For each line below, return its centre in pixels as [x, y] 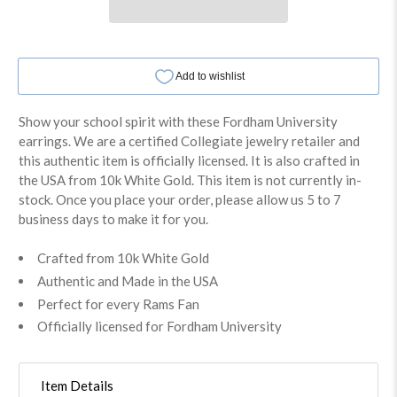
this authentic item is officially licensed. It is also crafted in [190, 161]
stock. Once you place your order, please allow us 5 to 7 [180, 200]
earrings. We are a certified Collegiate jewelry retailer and [190, 141]
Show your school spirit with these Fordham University [179, 122]
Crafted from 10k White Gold [124, 258]
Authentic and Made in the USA [128, 280]
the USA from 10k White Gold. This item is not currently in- [191, 180]
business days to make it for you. [114, 219]
